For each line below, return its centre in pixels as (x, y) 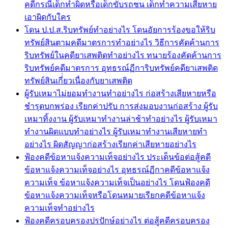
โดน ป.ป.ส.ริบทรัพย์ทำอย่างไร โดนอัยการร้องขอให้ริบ (120, 30)
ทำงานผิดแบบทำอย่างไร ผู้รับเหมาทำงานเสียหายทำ (116, 131)
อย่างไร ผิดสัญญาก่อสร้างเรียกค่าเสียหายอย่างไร (110, 144)
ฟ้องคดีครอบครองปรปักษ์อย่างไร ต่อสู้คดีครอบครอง (117, 220)
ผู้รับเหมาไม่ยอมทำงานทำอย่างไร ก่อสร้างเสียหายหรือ (120, 93)
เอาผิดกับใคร (48, 17)
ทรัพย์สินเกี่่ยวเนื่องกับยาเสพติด (78, 80)
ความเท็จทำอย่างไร (60, 208)
